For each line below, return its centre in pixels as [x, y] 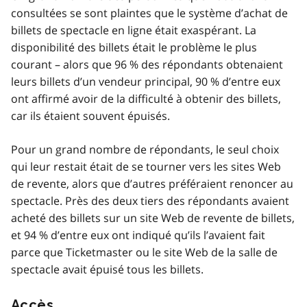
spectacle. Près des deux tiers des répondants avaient [150, 200]
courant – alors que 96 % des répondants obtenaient [147, 64]
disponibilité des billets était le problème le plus [134, 47]
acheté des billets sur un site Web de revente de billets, [153, 218]
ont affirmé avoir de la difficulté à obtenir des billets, [146, 98]
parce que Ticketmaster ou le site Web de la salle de [144, 252]
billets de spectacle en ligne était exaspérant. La [134, 30]
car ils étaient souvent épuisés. [90, 115]
